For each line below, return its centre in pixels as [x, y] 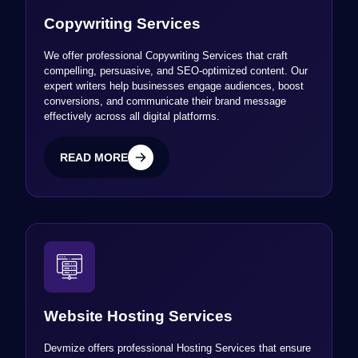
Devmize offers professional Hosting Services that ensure [178, 348]
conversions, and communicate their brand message [165, 101]
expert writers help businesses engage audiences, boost [174, 86]
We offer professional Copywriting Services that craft [166, 56]
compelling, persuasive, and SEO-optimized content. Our [176, 71]
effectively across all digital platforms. [132, 117]
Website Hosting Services [139, 316]
